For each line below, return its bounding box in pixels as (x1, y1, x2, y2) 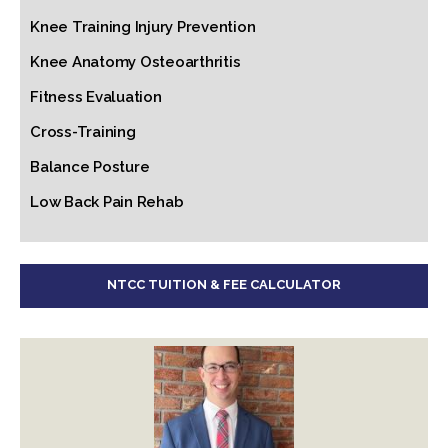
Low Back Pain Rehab (30, 193, 184, 211)
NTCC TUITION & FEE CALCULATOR (107, 277, 341, 292)
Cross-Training (30, 123, 136, 141)
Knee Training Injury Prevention (30, 18, 256, 36)
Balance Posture (30, 158, 150, 176)
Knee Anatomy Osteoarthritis (30, 53, 241, 71)
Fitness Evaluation (30, 88, 162, 106)
